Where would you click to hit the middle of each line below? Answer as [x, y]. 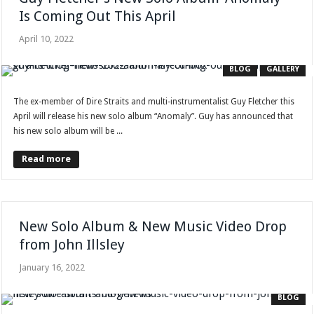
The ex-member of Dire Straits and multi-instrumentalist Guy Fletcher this [154, 102]
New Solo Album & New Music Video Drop [153, 227]
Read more [47, 159]
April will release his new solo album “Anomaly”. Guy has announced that [153, 117]
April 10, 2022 [47, 39]
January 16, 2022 [52, 268]
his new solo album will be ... [68, 131]
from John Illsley [72, 245]
